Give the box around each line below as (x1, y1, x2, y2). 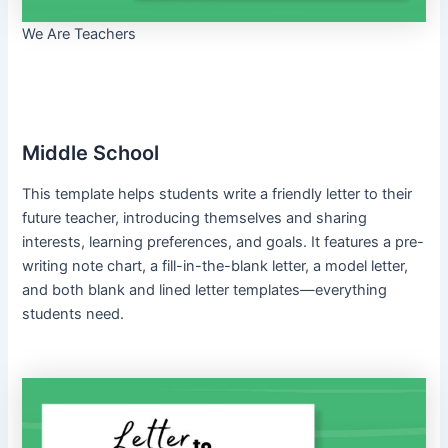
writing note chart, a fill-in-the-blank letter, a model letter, (22, 256, 409, 275)
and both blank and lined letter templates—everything (22, 280, 388, 299)
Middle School (22, 140, 160, 165)
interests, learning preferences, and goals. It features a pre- (22, 232, 425, 251)
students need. (22, 304, 125, 323)
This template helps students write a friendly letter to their (22, 184, 413, 203)
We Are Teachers (22, 24, 137, 43)
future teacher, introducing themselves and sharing (22, 208, 368, 227)
